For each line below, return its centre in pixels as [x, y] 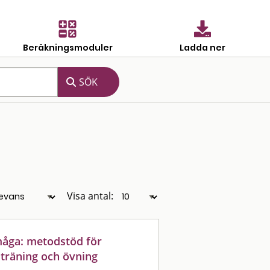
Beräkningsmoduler [67, 47]
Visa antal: [90, 196]
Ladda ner [202, 47]
